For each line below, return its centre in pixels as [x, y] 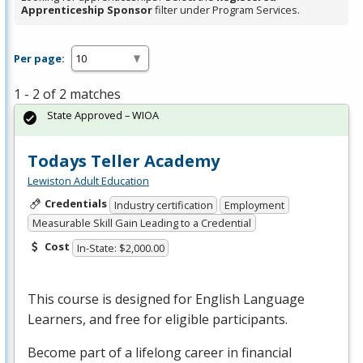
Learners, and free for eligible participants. [158, 319]
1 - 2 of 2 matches [67, 94]
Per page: [39, 58]
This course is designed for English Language [166, 299]
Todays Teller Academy [124, 161]
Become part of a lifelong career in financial [160, 352]
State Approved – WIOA [103, 115]
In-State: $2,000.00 [120, 248]
